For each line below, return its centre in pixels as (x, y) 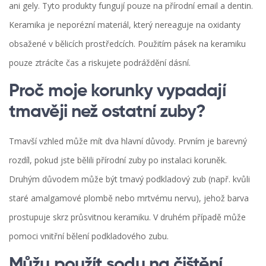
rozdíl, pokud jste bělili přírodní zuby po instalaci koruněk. (118, 160)
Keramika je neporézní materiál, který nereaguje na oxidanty (125, 25)
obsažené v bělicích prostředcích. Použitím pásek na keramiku (127, 44)
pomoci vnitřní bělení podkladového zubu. (89, 236)
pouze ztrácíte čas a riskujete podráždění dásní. (100, 63)
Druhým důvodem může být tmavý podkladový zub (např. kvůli (129, 179)
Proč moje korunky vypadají (117, 92)
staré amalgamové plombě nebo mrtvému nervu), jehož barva (129, 198)
